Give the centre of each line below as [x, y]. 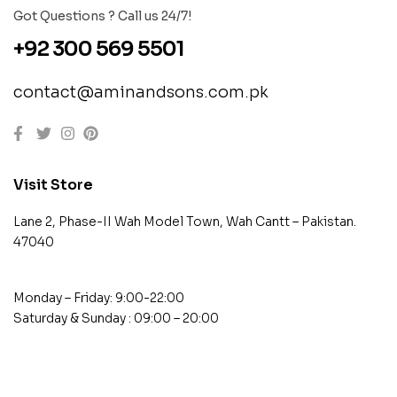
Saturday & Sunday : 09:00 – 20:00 [116, 318]
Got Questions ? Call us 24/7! [102, 16]
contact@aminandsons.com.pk [141, 93]
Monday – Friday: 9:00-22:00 [99, 297]
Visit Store [53, 184]
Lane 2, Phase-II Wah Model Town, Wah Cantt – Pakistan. [185, 221]
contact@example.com [109, 361]
